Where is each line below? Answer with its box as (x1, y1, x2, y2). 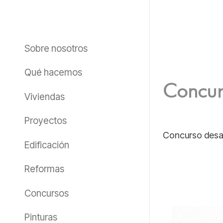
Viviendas (24, 91, 65, 103)
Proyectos (24, 115, 67, 127)
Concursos (24, 187, 69, 199)
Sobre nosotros (24, 43, 88, 54)
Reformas (24, 163, 64, 175)
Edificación (24, 139, 69, 151)
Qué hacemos (24, 67, 82, 79)
